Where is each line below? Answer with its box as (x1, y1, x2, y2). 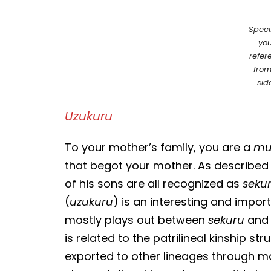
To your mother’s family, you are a (65, 139, 254, 155)
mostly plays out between (65, 212, 209, 227)
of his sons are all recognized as (65, 175, 243, 191)
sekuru (208, 212, 245, 227)
